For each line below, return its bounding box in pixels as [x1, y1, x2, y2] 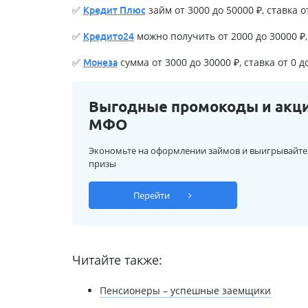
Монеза [82, 57, 118, 69]
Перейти [133, 189, 172, 202]
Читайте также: [71, 252, 162, 269]
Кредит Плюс [82, 5, 146, 16]
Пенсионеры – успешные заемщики [99, 284, 271, 298]
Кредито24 [82, 31, 134, 43]
